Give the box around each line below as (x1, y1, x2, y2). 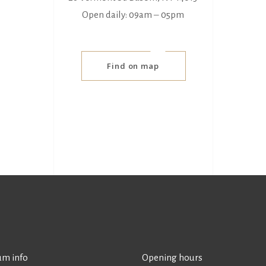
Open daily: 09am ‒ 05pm (81, 9, 184, 20)
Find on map (106, 60, 159, 71)
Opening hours (142, 252, 202, 262)
